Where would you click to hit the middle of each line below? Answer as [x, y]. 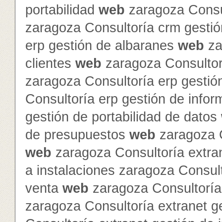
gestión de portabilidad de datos [123, 117]
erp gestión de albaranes [102, 46]
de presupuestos [77, 135]
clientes [50, 63]
